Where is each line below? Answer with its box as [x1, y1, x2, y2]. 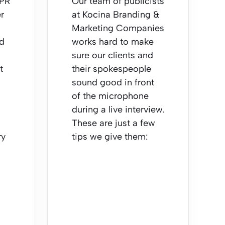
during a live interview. [72, 104, 164, 115]
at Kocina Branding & [72, 9, 160, 20]
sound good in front [72, 77, 154, 88]
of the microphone [72, 90, 149, 101]
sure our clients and [72, 50, 153, 61]
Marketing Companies [72, 23, 164, 34]
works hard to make [72, 36, 154, 47]
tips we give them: [72, 131, 148, 142]
